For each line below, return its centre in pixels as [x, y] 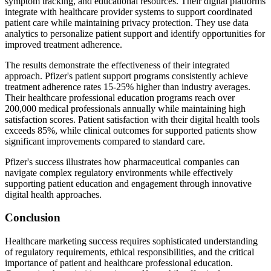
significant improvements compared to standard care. [105, 141]
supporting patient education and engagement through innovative [128, 183]
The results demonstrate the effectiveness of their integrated [117, 65]
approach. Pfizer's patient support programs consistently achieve [126, 76]
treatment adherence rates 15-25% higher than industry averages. [128, 87]
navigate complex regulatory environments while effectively [119, 172]
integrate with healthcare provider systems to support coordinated [129, 11]
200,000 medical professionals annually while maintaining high [125, 108]
